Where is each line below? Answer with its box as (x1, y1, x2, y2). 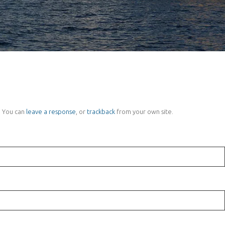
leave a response (26, 108, 76, 115)
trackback (87, 108, 115, 115)
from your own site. (115, 108, 173, 115)
